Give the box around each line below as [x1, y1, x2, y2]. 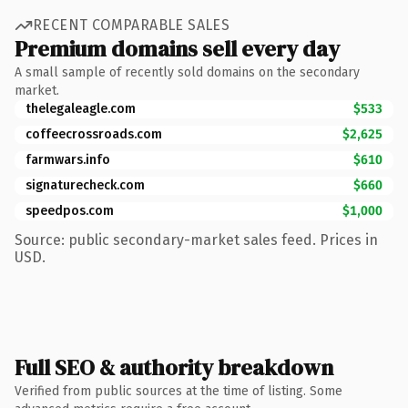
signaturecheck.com [25, 177, 145, 193]
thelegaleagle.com [25, 100, 136, 117]
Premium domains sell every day [15, 33, 340, 64]
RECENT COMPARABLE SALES [33, 16, 230, 34]
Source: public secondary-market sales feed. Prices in [15, 230, 378, 249]
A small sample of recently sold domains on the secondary [15, 64, 360, 80]
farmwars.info [25, 151, 110, 168]
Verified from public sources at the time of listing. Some [15, 382, 342, 399]
